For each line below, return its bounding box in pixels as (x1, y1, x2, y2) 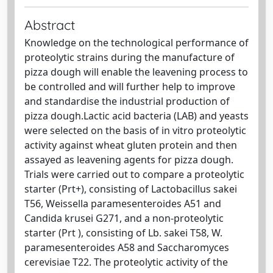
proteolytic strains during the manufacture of (24, 51, 235, 64)
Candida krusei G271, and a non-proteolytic (24, 211, 224, 225)
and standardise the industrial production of (24, 94, 230, 108)
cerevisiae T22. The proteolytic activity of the (24, 255, 228, 269)
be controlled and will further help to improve (24, 80, 235, 93)
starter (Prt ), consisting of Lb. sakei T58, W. (24, 226, 222, 239)
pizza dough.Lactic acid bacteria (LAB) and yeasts (24, 109, 249, 122)
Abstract (24, 16, 75, 33)
